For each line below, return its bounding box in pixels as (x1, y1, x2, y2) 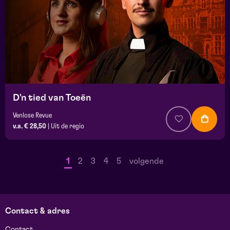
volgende (129, 157, 164, 166)
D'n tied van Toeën (13, 93, 91, 103)
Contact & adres (5, 207, 70, 216)
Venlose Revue (13, 112, 52, 120)
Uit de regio (51, 123, 84, 130)
